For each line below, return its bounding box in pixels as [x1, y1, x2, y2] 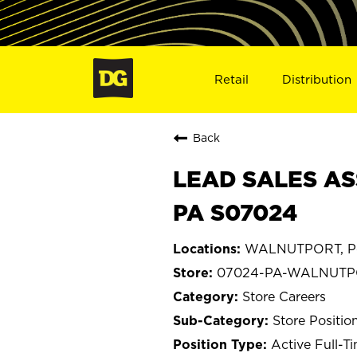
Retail [214, 72, 249, 86]
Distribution [282, 72, 352, 86]
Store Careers [242, 288, 326, 304]
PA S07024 [173, 199, 297, 225]
